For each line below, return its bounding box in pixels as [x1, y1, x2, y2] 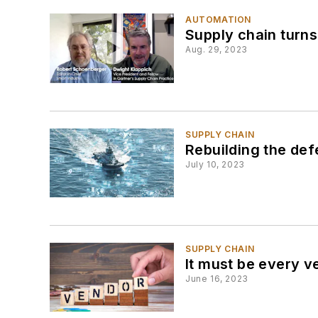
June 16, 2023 [185, 273, 248, 285]
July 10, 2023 [185, 158, 245, 170]
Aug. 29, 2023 [185, 44, 248, 55]
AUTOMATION [185, 14, 251, 26]
